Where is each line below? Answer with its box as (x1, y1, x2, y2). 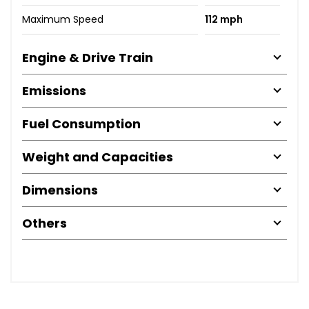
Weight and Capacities (22, 148, 173, 166)
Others (22, 214, 67, 232)
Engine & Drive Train (22, 48, 153, 66)
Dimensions (22, 181, 98, 199)
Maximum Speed (22, 12, 103, 26)
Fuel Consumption (22, 114, 141, 132)
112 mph (204, 12, 243, 26)
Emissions (22, 81, 86, 99)
